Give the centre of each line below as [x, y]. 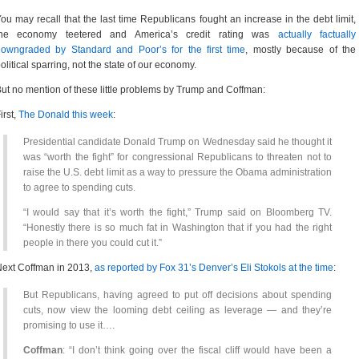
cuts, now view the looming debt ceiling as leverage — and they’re [177, 310]
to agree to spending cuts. [79, 188]
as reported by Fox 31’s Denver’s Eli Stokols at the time [214, 268]
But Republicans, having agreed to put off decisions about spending [177, 295]
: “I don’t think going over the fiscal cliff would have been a [197, 350]
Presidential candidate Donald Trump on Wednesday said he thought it [177, 142]
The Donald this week [66, 115]
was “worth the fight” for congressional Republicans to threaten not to [177, 157]
